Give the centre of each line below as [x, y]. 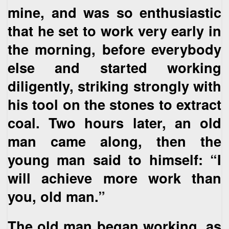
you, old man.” [56, 196]
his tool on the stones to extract [114, 104]
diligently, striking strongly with [114, 85]
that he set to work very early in [114, 30]
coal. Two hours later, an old [114, 122]
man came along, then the [114, 141]
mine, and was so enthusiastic [114, 12]
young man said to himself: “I [114, 159]
